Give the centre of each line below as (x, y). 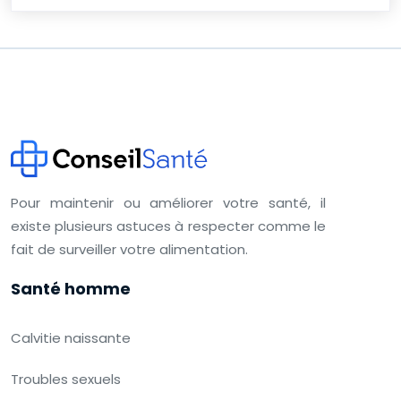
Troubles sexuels (66, 379)
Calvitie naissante (71, 338)
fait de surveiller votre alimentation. (129, 249)
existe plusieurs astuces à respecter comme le (168, 226)
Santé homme (71, 289)
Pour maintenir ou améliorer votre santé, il (168, 203)
